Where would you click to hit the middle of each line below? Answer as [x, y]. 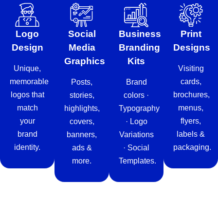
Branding [139, 48]
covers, [82, 122]
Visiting [191, 69]
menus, [191, 108]
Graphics [85, 61]
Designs [192, 48]
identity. [27, 147]
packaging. [192, 147]
